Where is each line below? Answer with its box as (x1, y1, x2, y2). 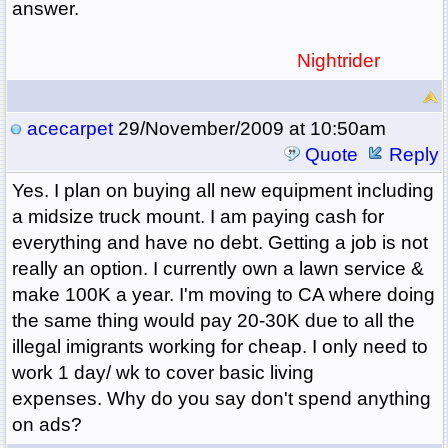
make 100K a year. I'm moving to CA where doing (11, 284, 435, 306)
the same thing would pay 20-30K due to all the (11, 310, 415, 332)
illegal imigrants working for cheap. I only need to (11, 336, 428, 358)
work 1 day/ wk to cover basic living (11, 362, 314, 384)
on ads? (11, 414, 82, 436)
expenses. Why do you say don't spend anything (11, 388, 431, 410)
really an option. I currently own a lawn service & (11, 258, 424, 280)
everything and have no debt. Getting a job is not (11, 232, 428, 254)
